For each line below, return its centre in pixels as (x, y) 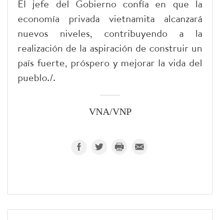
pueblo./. (37, 77)
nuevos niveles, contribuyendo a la (110, 33)
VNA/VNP (110, 112)
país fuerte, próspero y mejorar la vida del (110, 62)
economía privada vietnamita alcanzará (110, 18)
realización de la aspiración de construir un (110, 48)
